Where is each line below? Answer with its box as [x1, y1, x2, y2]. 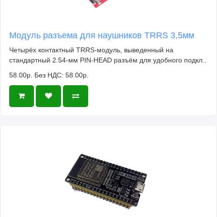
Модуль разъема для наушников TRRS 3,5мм [9, 30, 194, 40]
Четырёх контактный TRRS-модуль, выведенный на [9, 46, 173, 54]
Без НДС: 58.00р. [34, 71, 89, 79]
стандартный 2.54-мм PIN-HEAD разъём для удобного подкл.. [9, 56, 206, 64]
